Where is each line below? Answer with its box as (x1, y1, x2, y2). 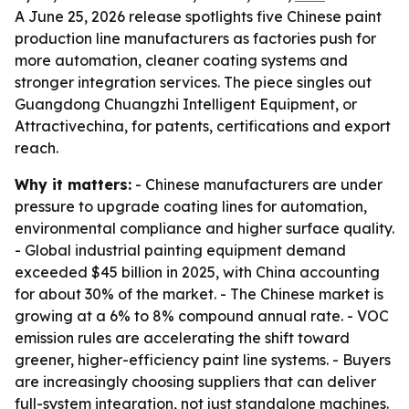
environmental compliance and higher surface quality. (15, 219, 394, 237)
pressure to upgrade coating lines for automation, (15, 197, 367, 215)
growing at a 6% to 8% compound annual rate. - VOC (15, 307, 389, 325)
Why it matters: (15, 175, 131, 194)
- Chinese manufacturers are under (131, 175, 383, 194)
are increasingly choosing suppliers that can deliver (15, 372, 376, 391)
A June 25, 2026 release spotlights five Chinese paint (15, 7, 382, 26)
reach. (15, 139, 58, 157)
